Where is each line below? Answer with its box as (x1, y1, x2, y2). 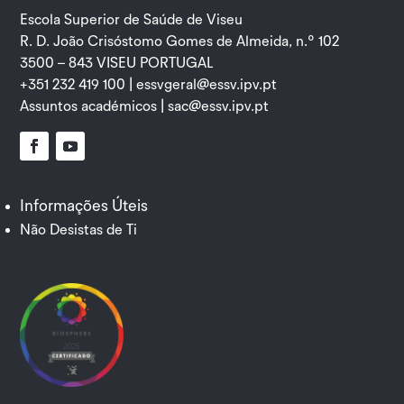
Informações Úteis (20, 197, 149, 214)
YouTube (56, 160, 117, 179)
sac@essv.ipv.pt (168, 98, 270, 114)
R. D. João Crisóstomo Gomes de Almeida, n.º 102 (20, 33, 340, 49)
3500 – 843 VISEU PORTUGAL (20, 55, 214, 70)
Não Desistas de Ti (20, 222, 138, 237)
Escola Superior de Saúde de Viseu (20, 12, 243, 27)
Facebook (20, 160, 88, 179)
